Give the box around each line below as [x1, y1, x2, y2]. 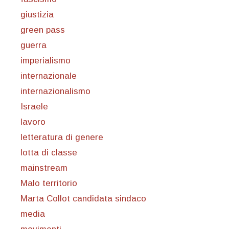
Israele [20, 102, 48, 112]
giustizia [20, 10, 54, 20]
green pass [20, 25, 65, 35]
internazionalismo [20, 86, 90, 97]
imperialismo [20, 56, 71, 66]
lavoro [20, 117, 45, 127]
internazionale [20, 71, 77, 81]
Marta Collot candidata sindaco [20, 194, 146, 204]
